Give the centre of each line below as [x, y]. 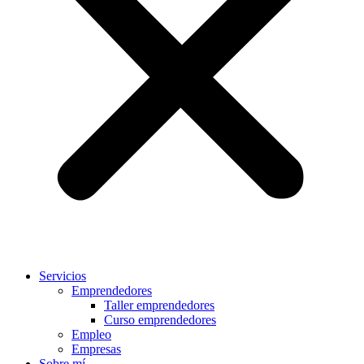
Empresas [96, 349]
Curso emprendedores [160, 320]
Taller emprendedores [159, 305]
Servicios [63, 276]
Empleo [91, 334]
